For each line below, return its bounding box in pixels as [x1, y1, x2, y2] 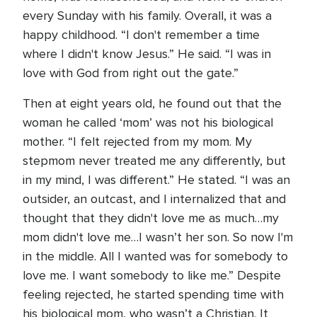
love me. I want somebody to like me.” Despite [23, 267, 281, 283]
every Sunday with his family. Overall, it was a [23, 8, 272, 23]
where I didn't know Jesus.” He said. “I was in [23, 46, 271, 62]
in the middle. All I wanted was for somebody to [23, 248, 288, 264]
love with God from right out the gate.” [23, 65, 242, 81]
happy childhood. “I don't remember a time [23, 27, 260, 42]
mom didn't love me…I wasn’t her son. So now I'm [23, 229, 293, 245]
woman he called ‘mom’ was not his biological [23, 115, 273, 130]
